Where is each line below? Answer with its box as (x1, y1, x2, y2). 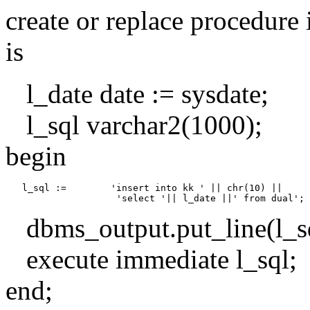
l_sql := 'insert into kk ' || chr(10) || (6, 182, 282, 193)
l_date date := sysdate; (6, 78, 268, 109)
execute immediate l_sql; (6, 244, 297, 274)
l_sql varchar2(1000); (6, 109, 262, 140)
